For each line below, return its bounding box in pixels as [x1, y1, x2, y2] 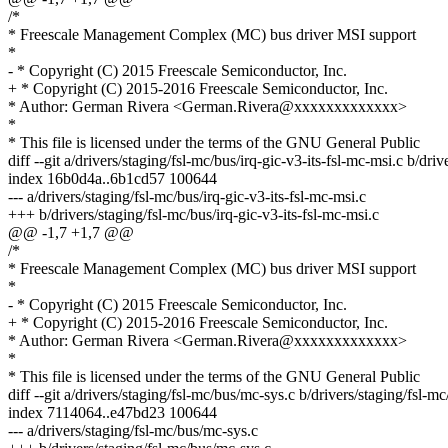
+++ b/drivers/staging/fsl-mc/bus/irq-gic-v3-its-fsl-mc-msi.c [8, 206, 379, 224]
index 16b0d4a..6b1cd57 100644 [8, 170, 217, 188]
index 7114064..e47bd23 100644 [8, 404, 217, 422]
